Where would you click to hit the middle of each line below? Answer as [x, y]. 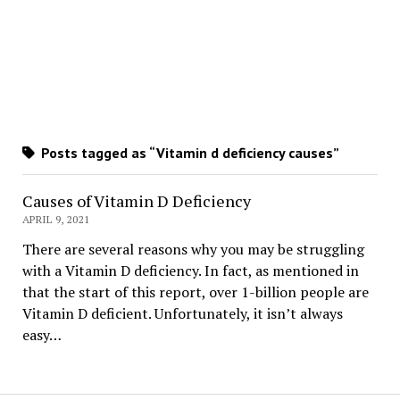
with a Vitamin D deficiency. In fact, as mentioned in [190, 271]
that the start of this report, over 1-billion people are [195, 292]
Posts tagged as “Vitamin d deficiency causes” [188, 153]
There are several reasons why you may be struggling [193, 250]
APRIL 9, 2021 [56, 220]
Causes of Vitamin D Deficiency [136, 201]
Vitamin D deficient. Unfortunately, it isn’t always [182, 314]
